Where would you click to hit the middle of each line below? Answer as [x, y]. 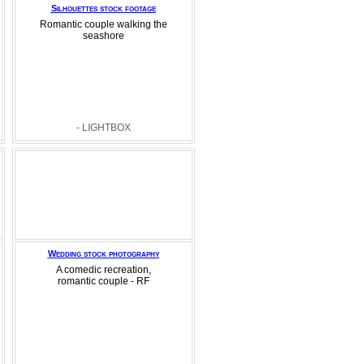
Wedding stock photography [103, 253]
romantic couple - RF [103, 281]
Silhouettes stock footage [103, 8]
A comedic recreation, [103, 270]
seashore [103, 36]
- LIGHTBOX [103, 128]
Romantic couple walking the [103, 24]
